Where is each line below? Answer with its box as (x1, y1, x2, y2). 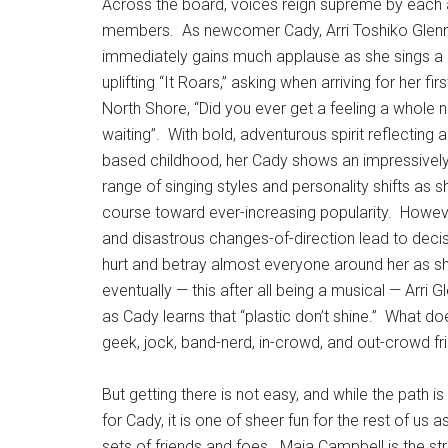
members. (102, 21, 174, 40)
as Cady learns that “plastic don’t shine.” (102, 307, 377, 326)
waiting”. (102, 125, 160, 144)
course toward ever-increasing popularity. (102, 203, 392, 222)
